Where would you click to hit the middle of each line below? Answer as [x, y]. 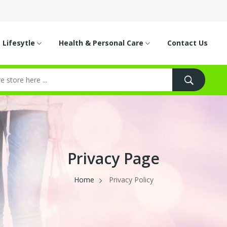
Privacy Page [113, 158]
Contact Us [188, 43]
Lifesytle [20, 43]
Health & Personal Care [102, 43]
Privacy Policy [131, 180]
